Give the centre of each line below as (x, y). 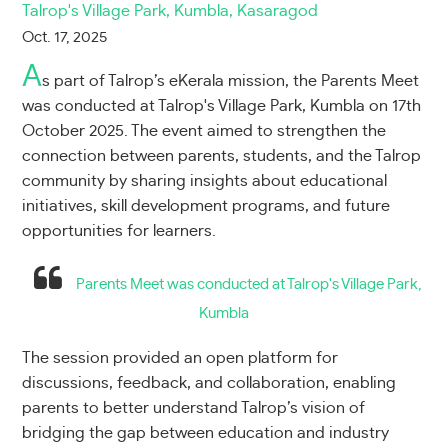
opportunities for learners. (119, 230)
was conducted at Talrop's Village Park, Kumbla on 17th (222, 105)
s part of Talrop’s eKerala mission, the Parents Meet (231, 80)
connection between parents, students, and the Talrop (222, 155)
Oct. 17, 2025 (65, 37)
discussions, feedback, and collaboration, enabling (209, 382)
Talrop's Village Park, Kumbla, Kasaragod (170, 10)
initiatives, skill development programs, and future (206, 205)
